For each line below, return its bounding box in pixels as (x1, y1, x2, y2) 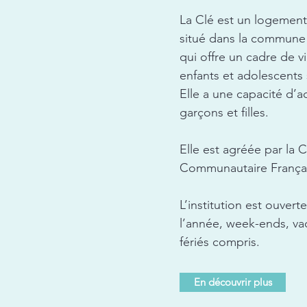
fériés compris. (180, 234, 260, 249)
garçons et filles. (180, 105, 269, 120)
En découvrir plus (193, 275, 272, 288)
